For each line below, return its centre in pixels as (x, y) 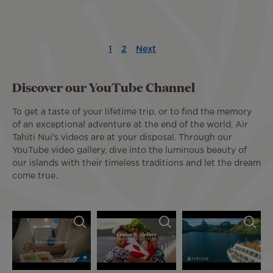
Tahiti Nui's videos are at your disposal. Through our (122, 138)
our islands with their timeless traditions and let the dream (136, 164)
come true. (35, 176)
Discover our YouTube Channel (104, 87)
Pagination (34, 49)
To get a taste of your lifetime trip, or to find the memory (132, 112)
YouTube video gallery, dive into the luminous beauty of (129, 151)
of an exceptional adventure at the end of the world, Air (130, 125)
